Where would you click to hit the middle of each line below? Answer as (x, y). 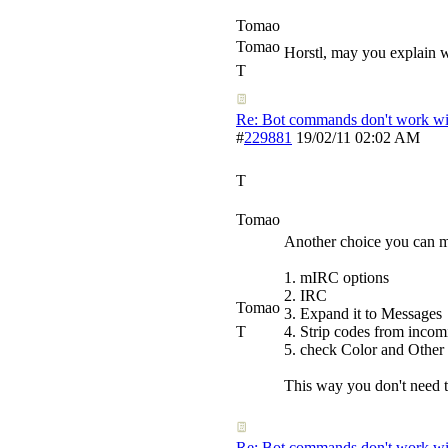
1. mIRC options (336, 277)
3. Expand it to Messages (363, 313)
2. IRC (305, 295)
